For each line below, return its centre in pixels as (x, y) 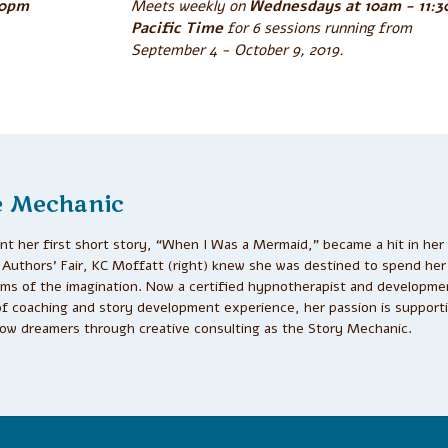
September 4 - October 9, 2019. (238, 50)
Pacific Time (177, 28)
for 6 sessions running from (318, 28)
